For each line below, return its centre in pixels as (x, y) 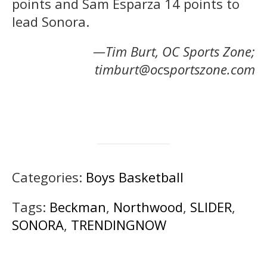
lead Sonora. (51, 21)
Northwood (148, 207)
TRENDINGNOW (119, 224)
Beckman (78, 207)
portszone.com (212, 69)
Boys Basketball (135, 177)
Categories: (49, 177)
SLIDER (211, 207)
